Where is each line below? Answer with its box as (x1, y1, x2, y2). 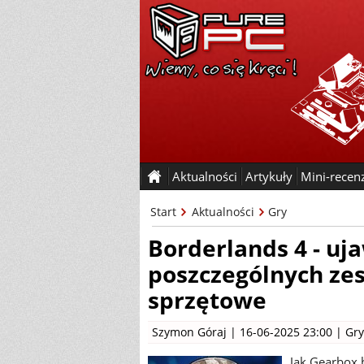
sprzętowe (148, 284, 266, 315)
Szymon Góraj (152, 324, 227, 340)
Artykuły (245, 168, 292, 184)
